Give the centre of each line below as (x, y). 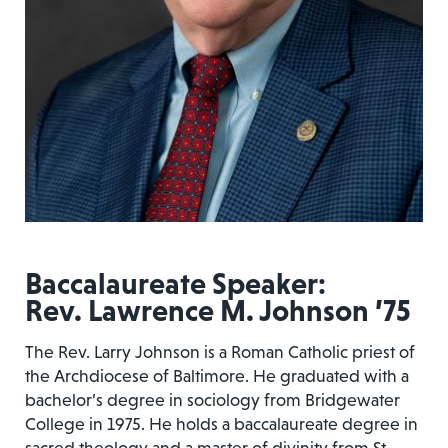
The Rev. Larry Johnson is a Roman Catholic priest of (220, 351)
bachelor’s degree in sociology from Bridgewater (212, 399)
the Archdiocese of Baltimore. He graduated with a (217, 375)
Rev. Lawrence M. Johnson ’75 (218, 309)
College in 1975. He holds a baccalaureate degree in (221, 423)
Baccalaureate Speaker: (175, 282)
